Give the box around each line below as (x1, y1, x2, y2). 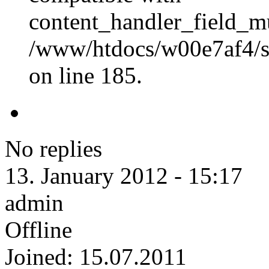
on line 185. (29, 62, 142, 88)
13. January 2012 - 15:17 (5, 162, 243, 189)
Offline (5, 216, 72, 243)
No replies (5, 135, 102, 162)
